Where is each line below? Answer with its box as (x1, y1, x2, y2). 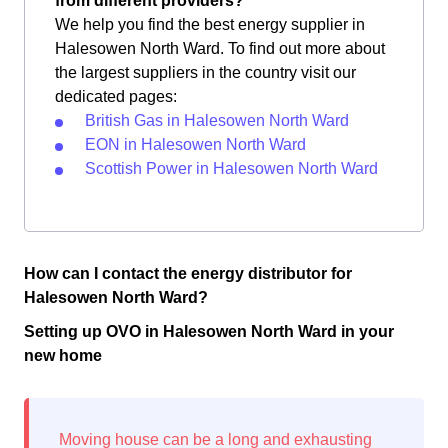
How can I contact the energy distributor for (24, 265, 352, 282)
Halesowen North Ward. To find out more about (55, 40, 385, 57)
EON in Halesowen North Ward (85, 136, 306, 153)
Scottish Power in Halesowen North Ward (85, 160, 378, 177)
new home (24, 347, 102, 364)
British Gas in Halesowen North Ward (85, 112, 349, 129)
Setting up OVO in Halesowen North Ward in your (24, 323, 394, 340)
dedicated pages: (55, 88, 177, 105)
